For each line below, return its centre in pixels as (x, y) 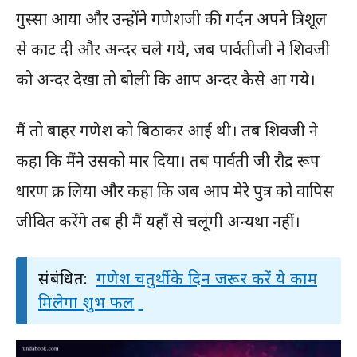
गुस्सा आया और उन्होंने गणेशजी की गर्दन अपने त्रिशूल (171, 19)
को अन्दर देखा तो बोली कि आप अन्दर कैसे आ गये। (166, 80)
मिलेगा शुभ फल (86, 303)
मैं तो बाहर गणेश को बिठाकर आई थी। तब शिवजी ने (167, 131)
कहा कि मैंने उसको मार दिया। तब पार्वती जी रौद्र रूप (168, 161)
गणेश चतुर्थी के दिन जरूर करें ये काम (207, 279)
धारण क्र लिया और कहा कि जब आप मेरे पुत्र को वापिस (175, 191)
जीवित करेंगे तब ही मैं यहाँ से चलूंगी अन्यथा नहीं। (158, 222)
